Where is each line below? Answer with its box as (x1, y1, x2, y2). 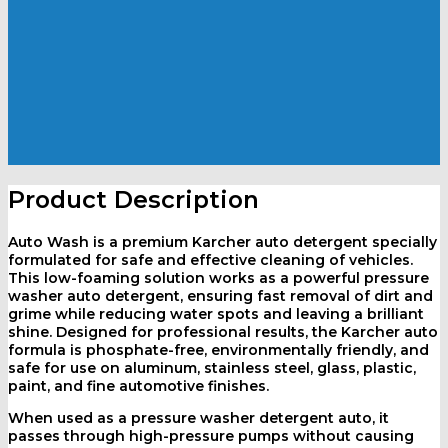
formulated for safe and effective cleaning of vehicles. (8, 251, 413, 270)
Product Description (8, 184, 259, 214)
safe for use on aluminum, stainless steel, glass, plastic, (8, 359, 416, 378)
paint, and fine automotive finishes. (8, 377, 269, 396)
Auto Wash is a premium (8, 233, 192, 252)
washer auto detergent (8, 287, 180, 306)
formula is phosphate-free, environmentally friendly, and (8, 341, 429, 360)
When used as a (8, 409, 131, 428)
